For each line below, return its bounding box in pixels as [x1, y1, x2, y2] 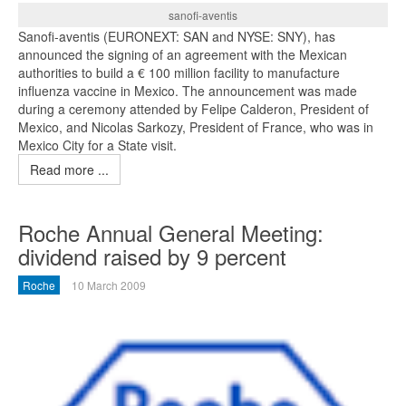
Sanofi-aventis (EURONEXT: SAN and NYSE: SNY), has [18, 26, 335, 45]
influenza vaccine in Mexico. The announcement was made [18, 81, 357, 100]
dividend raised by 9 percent [18, 239, 286, 272]
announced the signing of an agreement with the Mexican [18, 44, 347, 63]
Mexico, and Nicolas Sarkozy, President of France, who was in [18, 117, 373, 136]
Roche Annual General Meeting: [18, 216, 324, 248]
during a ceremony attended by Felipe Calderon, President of [18, 99, 369, 118]
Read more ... [30, 159, 109, 179]
